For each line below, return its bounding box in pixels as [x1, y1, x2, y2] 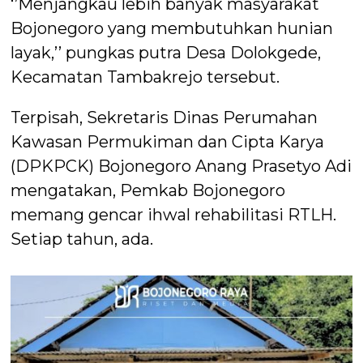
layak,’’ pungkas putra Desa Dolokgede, [11, 43, 322, 63]
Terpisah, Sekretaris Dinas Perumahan [11, 108, 318, 128]
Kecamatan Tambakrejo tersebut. [11, 67, 280, 88]
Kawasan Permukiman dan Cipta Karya [11, 132, 325, 152]
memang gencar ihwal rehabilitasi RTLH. [11, 205, 337, 225]
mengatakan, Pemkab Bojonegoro [11, 181, 286, 201]
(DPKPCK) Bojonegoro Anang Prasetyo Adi [11, 156, 352, 177]
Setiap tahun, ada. [11, 229, 154, 250]
